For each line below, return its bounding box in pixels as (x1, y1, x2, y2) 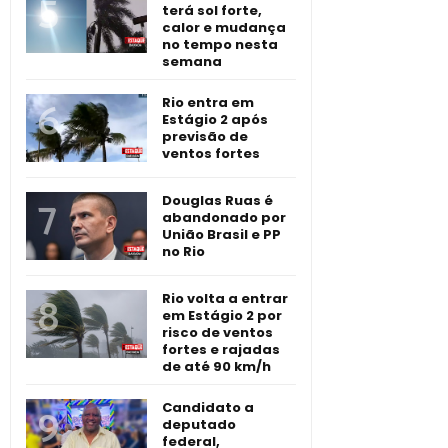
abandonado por (162, 207, 286, 227)
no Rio (162, 241, 205, 261)
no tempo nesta (162, 34, 278, 54)
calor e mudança (162, 17, 286, 37)
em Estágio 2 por (162, 305, 282, 325)
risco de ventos (162, 322, 273, 342)
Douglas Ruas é (162, 190, 273, 210)
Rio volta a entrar (162, 288, 288, 308)
